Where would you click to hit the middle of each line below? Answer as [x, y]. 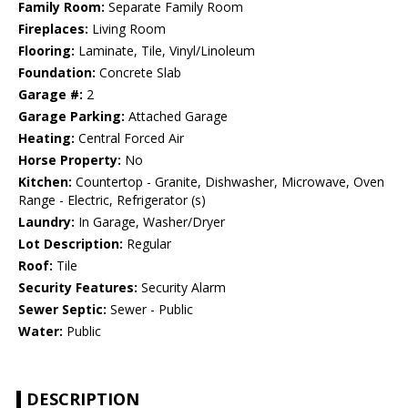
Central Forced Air [129, 138]
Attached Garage [176, 117]
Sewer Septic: [62, 310]
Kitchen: [45, 182]
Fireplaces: [53, 29]
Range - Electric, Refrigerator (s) [112, 200]
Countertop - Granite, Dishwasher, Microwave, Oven [228, 182]
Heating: [46, 138]
